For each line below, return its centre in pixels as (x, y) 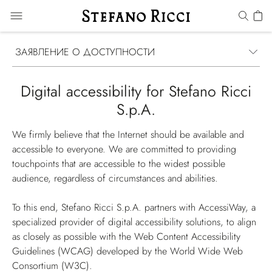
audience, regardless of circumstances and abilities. (115, 178)
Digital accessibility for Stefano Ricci (136, 91)
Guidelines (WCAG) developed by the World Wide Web (127, 251)
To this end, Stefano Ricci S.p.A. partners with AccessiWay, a (134, 207)
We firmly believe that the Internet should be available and (128, 134)
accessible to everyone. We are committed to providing (124, 149)
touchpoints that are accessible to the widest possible (119, 164)
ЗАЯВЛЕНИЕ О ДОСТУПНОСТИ (85, 52)
